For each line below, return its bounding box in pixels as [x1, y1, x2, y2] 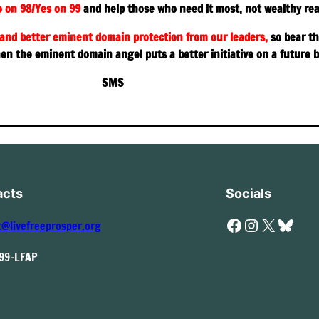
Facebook [225, 212, 234, 237]
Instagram [242, 212, 256, 237]
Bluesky [276, 212, 285, 237]
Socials [226, 185, 272, 201]
